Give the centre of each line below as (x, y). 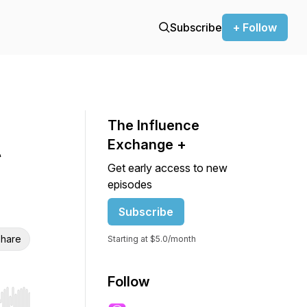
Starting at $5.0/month (152, 239)
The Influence (153, 125)
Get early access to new (168, 168)
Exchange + (147, 145)
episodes (130, 184)
